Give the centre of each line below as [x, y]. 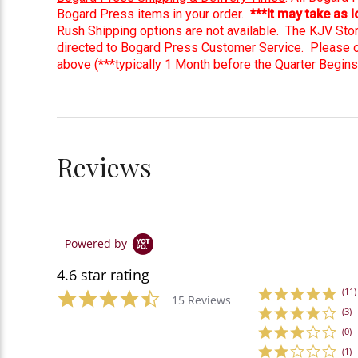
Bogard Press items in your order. [154, 14]
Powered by [96, 244]
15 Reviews [202, 300]
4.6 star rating [103, 275]
